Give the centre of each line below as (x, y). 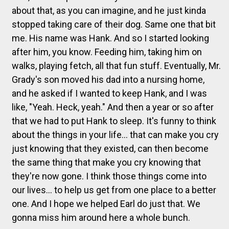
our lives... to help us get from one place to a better (114, 190)
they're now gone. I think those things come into (109, 176)
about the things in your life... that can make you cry (115, 134)
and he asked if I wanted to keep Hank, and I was (109, 93)
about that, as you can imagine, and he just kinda (109, 10)
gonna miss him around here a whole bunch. (101, 217)
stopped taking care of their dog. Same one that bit (114, 24)
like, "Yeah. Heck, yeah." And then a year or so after (113, 107)
